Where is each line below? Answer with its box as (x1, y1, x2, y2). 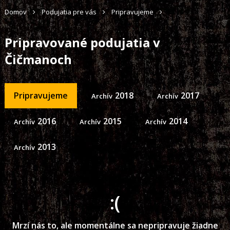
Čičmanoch (4, 51, 72, 68)
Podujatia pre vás (41, 7, 97, 16)
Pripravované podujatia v (4, 34, 160, 51)
